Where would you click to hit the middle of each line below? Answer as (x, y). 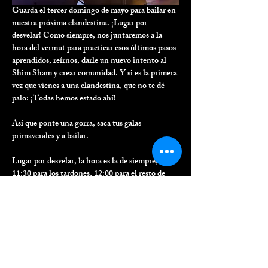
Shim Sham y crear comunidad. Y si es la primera (95, 74)
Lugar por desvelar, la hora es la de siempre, (86, 162)
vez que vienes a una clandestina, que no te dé (89, 86)
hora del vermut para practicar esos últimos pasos (95, 48)
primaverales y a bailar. (51, 136)
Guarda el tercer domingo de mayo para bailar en (95, 11)
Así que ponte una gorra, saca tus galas (77, 124)
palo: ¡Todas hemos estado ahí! (64, 99)
